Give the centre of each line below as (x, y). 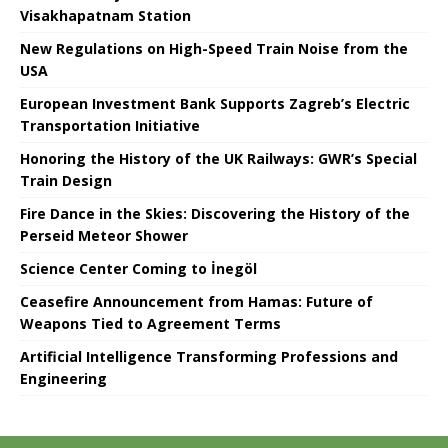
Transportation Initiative (110, 125)
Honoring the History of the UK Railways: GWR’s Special (218, 158)
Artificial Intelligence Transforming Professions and (209, 356)
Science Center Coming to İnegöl (138, 268)
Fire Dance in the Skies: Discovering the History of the (215, 213)
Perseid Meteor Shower (104, 235)
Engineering (63, 378)
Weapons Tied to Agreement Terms (150, 323)
